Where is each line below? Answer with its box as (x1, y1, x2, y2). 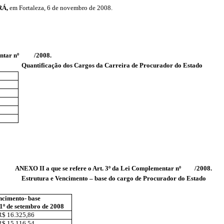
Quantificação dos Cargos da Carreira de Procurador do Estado (21, 61, 202, 69)
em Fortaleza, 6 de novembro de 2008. (7, 4, 112, 11)
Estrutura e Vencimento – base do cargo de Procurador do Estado (18, 174, 206, 182)
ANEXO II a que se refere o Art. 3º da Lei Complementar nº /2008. (12, 164, 212, 172)
